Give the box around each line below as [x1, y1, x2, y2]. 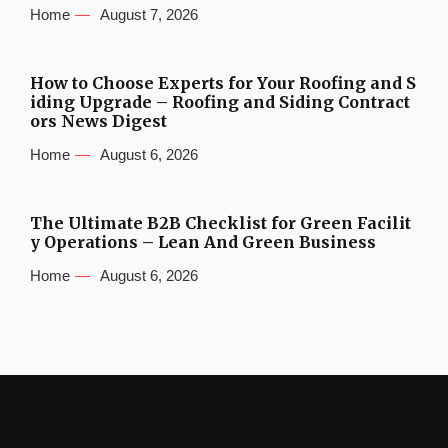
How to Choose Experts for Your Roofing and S [30, 72, 416, 93]
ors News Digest [30, 110, 167, 131]
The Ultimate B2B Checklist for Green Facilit [30, 212, 411, 233]
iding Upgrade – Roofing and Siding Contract [30, 91, 410, 112]
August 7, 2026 [100, 5, 198, 23]
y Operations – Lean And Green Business [30, 231, 376, 252]
